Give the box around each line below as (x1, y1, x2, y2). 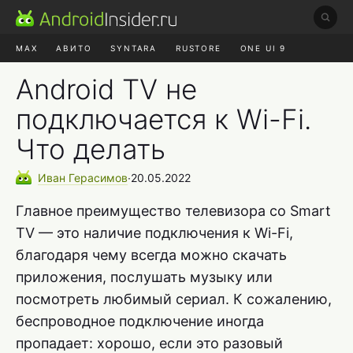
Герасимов (69, 170, 128, 184)
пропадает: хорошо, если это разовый (16, 334, 283, 351)
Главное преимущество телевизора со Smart (16, 202, 331, 219)
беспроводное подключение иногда (16, 312, 264, 329)
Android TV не (16, 72, 197, 106)
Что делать (16, 132, 165, 165)
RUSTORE (176, 43, 221, 53)
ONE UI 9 (240, 43, 287, 53)
